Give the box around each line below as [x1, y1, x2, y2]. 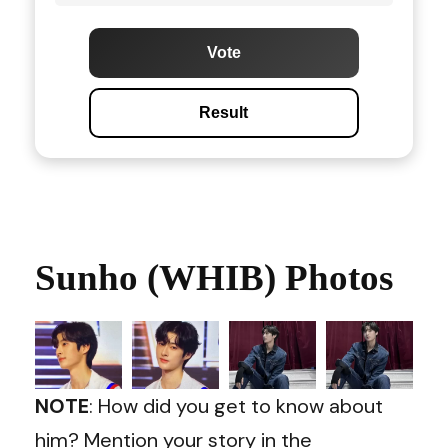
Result [199, 104, 249, 122]
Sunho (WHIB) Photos [35, 257, 393, 299]
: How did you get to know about [89, 393, 383, 420]
